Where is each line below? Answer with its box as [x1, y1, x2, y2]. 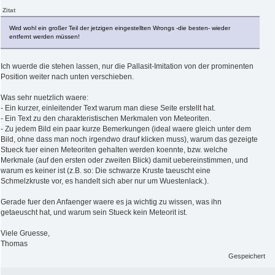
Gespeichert [228, 252, 266, 260]
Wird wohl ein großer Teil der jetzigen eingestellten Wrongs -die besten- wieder [9, 24, 230, 31]
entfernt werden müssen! [9, 33, 80, 40]
